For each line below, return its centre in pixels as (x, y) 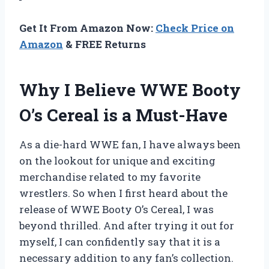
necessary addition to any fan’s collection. (126, 258)
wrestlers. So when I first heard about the (123, 193)
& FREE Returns (104, 44)
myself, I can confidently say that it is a (120, 242)
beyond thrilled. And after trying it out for (127, 226)
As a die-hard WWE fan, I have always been (130, 145)
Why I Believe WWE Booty (130, 90)
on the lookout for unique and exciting (117, 161)
